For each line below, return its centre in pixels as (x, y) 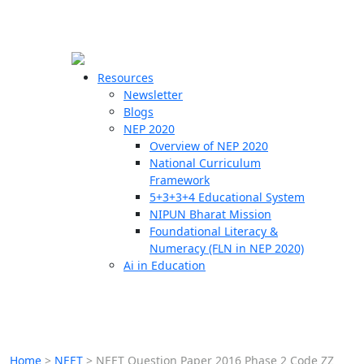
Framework (180, 180)
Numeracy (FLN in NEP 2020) (227, 248)
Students (38, 179)
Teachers (39, 151)
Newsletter (153, 95)
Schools (35, 123)
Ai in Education (165, 265)
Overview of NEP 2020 (209, 146)
